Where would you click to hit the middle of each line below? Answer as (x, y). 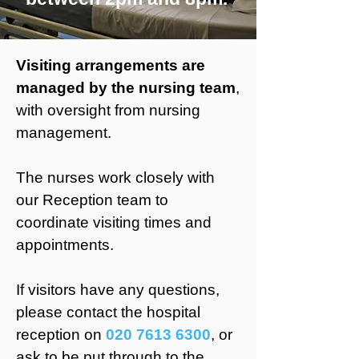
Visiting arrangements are (111, 65)
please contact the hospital (108, 312)
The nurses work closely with (115, 177)
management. (64, 133)
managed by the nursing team (126, 88)
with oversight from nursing (108, 110)
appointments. (65, 245)
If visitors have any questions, (118, 290)
